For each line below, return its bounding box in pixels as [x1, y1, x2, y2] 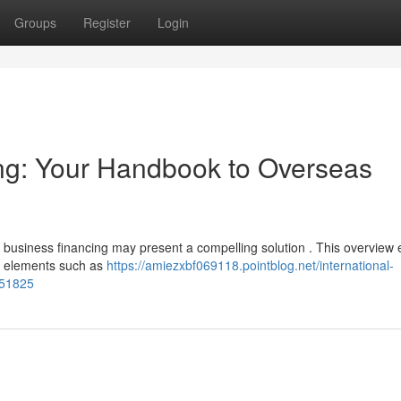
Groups [14, 13, 56, 31]
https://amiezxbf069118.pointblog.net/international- [107, 256, 394, 274]
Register [83, 13, 131, 31]
